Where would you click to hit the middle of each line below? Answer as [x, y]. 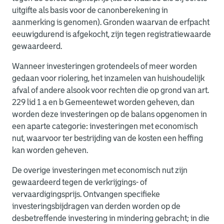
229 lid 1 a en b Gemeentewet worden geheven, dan [103, 102]
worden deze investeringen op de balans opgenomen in [109, 114]
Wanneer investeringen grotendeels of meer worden [104, 66]
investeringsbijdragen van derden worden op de [96, 206]
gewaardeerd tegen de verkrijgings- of [79, 182]
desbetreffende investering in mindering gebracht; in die [111, 218]
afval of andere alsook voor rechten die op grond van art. [110, 90]
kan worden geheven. [50, 150]
